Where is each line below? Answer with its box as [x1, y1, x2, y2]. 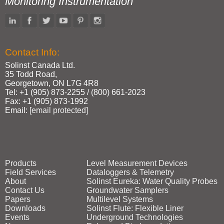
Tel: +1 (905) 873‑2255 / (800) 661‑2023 [5, 88, 145, 96]
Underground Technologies [86, 213, 183, 221]
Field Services [5, 168, 56, 176]
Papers [5, 195, 30, 203]
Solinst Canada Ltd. [5, 61, 75, 69]
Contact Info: [5, 47, 59, 57]
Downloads [5, 204, 45, 212]
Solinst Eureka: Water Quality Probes [86, 177, 217, 185]
